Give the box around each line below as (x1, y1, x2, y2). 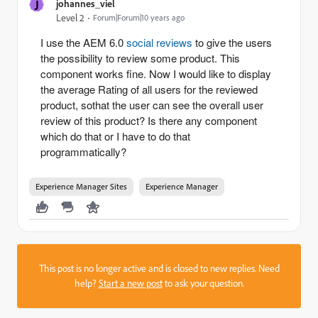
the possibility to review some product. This (40, 50, 240, 65)
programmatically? (40, 144, 126, 159)
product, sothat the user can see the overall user (40, 97, 263, 112)
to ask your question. (162, 277, 244, 290)
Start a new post (98, 277, 163, 290)
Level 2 (56, 11, 84, 24)
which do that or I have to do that (40, 128, 190, 143)
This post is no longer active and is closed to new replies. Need (38, 262, 280, 275)
